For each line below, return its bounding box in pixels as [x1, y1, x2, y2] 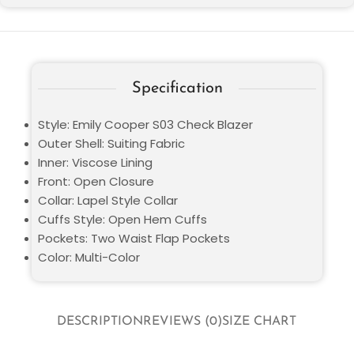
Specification [131, 81, 223, 97]
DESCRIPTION [57, 314, 144, 328]
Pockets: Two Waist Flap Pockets [38, 230, 230, 247]
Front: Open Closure [38, 173, 154, 190]
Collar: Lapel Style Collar [38, 192, 178, 209]
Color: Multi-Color [38, 249, 140, 266]
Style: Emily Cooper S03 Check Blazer [38, 116, 253, 134]
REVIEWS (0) [143, 314, 223, 328]
